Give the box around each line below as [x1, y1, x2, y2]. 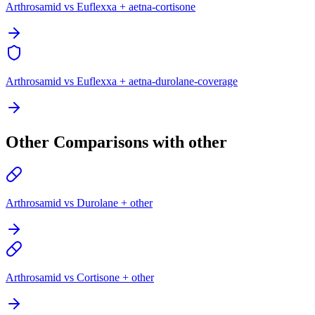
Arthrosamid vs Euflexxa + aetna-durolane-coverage [6, 75, 238, 87]
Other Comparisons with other [6, 132, 227, 151]
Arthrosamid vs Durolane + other [6, 196, 153, 209]
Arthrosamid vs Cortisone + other [6, 271, 154, 283]
